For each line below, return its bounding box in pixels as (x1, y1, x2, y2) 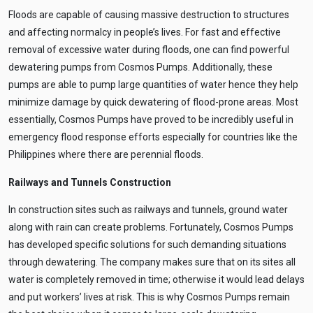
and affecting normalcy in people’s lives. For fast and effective (8, 27, 281, 38)
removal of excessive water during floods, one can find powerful (8, 44, 289, 56)
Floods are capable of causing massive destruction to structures (8, 9, 289, 21)
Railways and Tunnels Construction (8, 177, 171, 189)
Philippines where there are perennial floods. (8, 149, 203, 161)
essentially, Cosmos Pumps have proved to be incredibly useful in (8, 114, 293, 126)
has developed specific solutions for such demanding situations (8, 239, 286, 251)
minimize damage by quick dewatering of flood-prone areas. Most (8, 96, 298, 108)
